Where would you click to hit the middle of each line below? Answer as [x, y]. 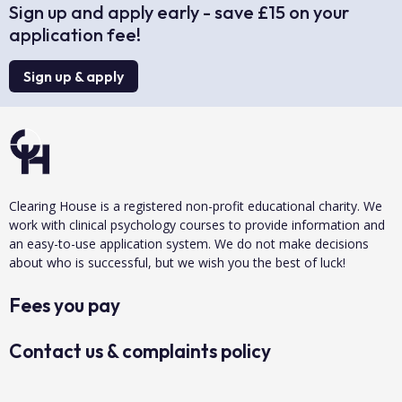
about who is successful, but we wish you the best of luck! [177, 262]
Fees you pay [65, 305]
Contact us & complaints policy [140, 351]
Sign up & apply [74, 76]
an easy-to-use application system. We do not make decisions [189, 244]
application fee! [75, 35]
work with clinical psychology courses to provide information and [197, 225]
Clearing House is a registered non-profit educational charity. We [196, 206]
